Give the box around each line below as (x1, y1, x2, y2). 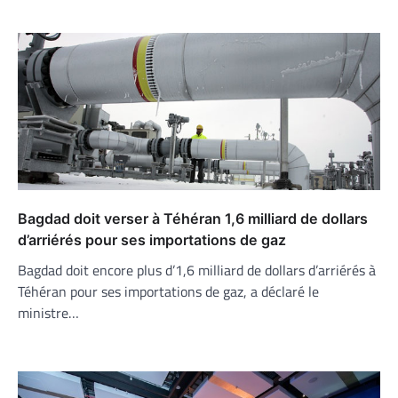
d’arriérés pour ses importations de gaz (18, 231, 286, 250)
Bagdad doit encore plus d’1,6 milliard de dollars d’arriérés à (18, 259, 376, 282)
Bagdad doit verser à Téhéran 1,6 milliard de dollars (18, 210, 368, 228)
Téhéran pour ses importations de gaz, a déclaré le (18, 281, 319, 303)
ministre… (18, 302, 79, 324)
